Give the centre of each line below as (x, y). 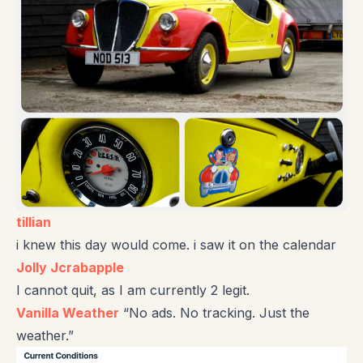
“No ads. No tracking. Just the (214, 312)
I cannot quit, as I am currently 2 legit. (133, 290)
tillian (34, 222)
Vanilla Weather (68, 312)
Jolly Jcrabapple (70, 267)
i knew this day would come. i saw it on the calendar (176, 244)
